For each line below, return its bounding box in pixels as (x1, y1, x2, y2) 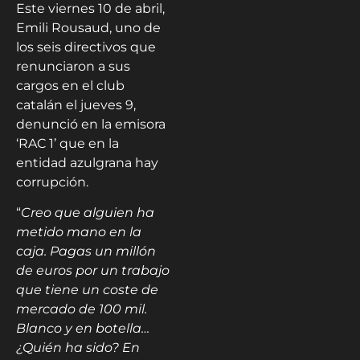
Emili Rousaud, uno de (16, 20, 161, 35)
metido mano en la (16, 224, 141, 240)
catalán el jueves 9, (16, 97, 136, 112)
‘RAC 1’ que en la (16, 136, 119, 151)
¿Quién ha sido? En (16, 340, 140, 356)
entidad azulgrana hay (16, 155, 158, 170)
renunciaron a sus (16, 59, 130, 74)
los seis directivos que (16, 39, 156, 55)
